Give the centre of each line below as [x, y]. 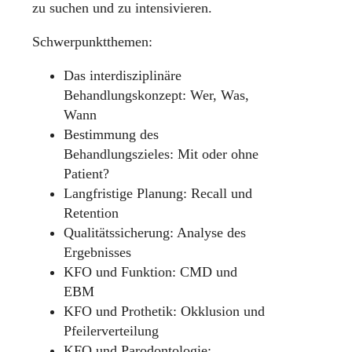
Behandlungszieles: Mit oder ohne [161, 154]
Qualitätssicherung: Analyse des [155, 233]
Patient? [86, 174]
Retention [91, 213]
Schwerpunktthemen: [92, 42]
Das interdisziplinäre [123, 76]
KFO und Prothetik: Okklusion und [164, 312]
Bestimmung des [111, 135]
